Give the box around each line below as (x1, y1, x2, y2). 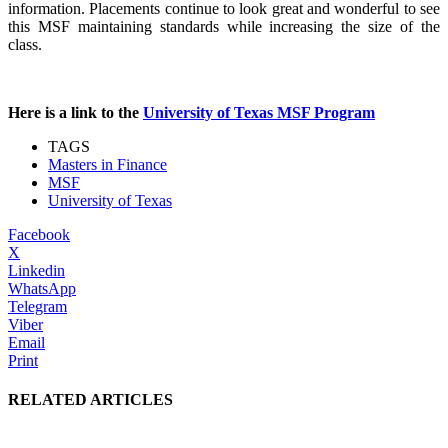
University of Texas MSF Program (143, 103, 375, 121)
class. (8, 35, 42, 53)
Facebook (8, 225, 70, 243)
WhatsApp (8, 279, 76, 297)
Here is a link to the (8, 103, 143, 121)
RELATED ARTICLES (8, 391, 173, 409)
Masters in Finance (48, 155, 167, 173)
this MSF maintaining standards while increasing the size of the (8, 17, 440, 35)
